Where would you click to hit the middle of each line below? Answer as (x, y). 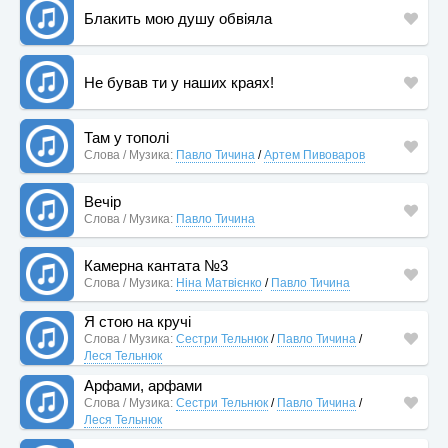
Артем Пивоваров (314, 155)
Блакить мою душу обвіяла (178, 18)
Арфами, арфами (143, 385)
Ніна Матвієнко (219, 283)
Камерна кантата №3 (156, 265)
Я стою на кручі (137, 321)
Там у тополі (126, 137)
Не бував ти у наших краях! (179, 82)
